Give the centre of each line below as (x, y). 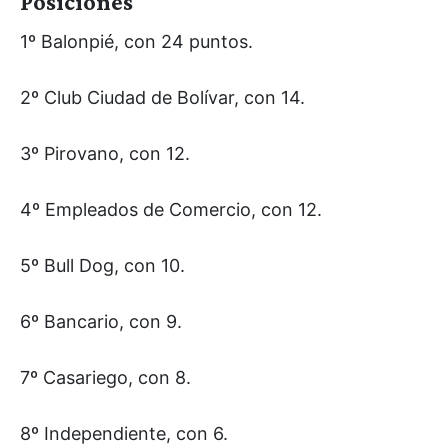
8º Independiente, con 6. (124, 433)
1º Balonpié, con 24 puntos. (136, 41)
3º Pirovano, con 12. (105, 153)
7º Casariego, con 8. (105, 377)
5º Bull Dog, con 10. (102, 265)
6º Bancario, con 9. (101, 321)
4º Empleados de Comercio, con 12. (171, 209)
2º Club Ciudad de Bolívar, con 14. (162, 97)
